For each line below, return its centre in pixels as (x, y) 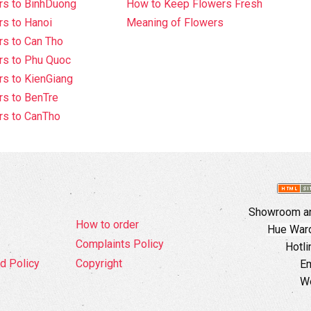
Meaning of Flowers (175, 23)
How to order (107, 225)
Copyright (99, 264)
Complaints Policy (120, 244)
